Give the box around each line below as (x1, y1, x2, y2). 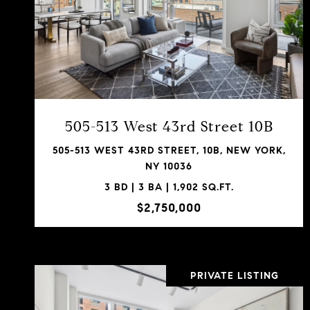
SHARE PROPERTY (119, 74, 219, 86)
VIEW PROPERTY (122, 20, 215, 33)
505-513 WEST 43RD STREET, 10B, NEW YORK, (52, 144, 286, 156)
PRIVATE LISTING (190, 269, 279, 282)
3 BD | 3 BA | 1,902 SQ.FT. (104, 181, 234, 193)
